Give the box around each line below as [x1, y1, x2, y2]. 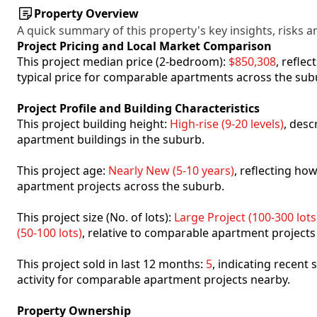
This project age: [17, 163, 108, 178]
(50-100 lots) [17, 225, 82, 241]
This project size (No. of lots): [17, 209, 174, 225]
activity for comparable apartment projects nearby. [17, 272, 290, 287]
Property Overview [34, 6, 139, 21]
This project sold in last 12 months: [17, 256, 206, 272]
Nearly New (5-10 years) [108, 163, 234, 178]
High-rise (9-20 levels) [170, 116, 284, 132]
